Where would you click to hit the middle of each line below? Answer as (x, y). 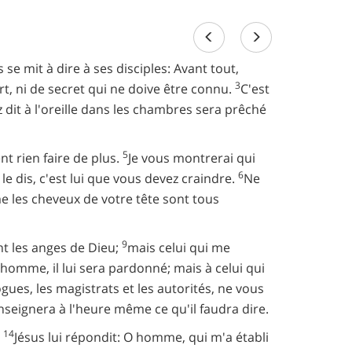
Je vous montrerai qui (192, 158)
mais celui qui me (179, 247)
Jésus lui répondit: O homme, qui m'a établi (141, 337)
